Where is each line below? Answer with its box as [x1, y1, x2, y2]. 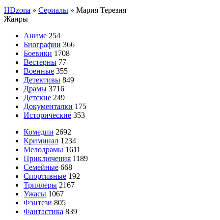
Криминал [24, 136, 58, 145]
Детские [24, 93, 51, 102]
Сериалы [38, 5, 68, 14]
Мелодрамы [24, 145, 63, 154]
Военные [24, 66, 54, 75]
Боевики [24, 49, 52, 57]
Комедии [24, 127, 54, 136]
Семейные [24, 163, 58, 171]
